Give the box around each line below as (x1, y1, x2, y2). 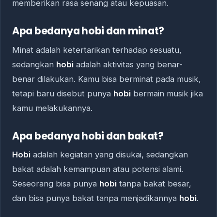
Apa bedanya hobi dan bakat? (12, 128, 164, 143)
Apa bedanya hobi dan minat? (12, 24, 164, 38)
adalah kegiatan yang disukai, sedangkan (31, 150, 188, 160)
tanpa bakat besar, (117, 179, 191, 189)
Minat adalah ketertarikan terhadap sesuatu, (12, 45, 182, 55)
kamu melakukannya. (12, 103, 93, 113)
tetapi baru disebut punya (12, 88, 113, 98)
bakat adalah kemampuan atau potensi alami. (12, 164, 183, 174)
